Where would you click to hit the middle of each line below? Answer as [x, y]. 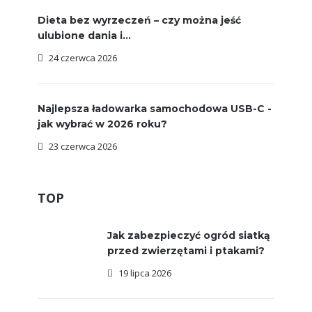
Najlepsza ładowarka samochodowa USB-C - [155, 109]
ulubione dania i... [84, 36]
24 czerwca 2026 [83, 58]
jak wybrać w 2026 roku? [102, 124]
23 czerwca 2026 [83, 146]
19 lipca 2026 [145, 273]
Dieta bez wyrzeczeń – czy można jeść [139, 20]
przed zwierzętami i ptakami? [186, 251]
